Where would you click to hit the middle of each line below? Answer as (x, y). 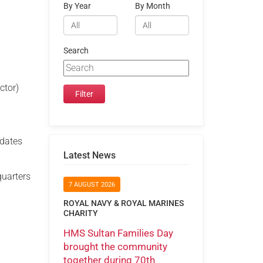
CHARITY (80, 213)
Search (76, 50)
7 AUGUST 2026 (92, 185)
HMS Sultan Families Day (118, 233)
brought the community (115, 246)
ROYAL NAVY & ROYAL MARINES (123, 203)
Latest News (89, 155)
